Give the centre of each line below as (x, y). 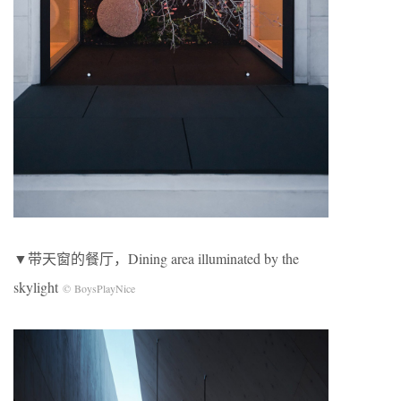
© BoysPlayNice (99, 288)
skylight (38, 286)
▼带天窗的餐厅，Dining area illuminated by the (156, 258)
